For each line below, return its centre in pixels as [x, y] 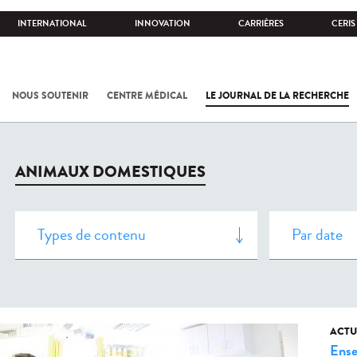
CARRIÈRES [261, 24]
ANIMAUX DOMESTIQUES [110, 172]
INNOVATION [163, 24]
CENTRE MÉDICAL [147, 96]
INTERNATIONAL [52, 24]
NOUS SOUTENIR [50, 96]
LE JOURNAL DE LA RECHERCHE [277, 96]
